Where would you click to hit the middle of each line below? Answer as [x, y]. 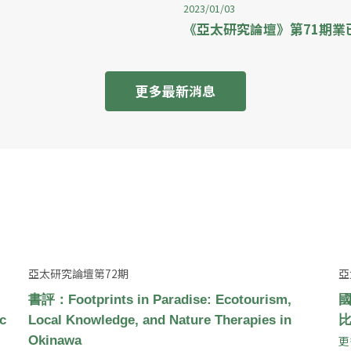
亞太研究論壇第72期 [78, 273]
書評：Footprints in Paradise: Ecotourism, [159, 299]
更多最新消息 [175, 90]
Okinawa [54, 340]
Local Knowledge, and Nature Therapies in [159, 320]
